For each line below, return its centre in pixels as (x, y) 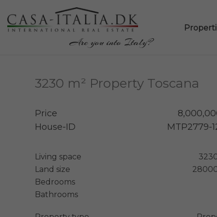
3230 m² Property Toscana (117, 83)
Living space (58, 156)
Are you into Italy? (111, 42)
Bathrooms (56, 194)
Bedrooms (55, 182)
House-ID (55, 127)
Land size (53, 169)
